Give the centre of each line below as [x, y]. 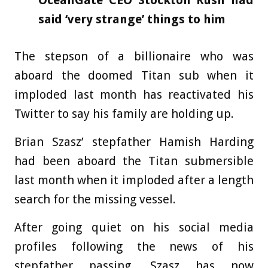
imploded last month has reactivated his [134, 95]
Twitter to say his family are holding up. [124, 114]
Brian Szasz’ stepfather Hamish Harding [134, 142]
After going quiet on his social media [134, 228]
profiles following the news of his [134, 247]
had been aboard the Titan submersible [134, 161]
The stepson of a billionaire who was [134, 57]
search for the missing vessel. [95, 200]
